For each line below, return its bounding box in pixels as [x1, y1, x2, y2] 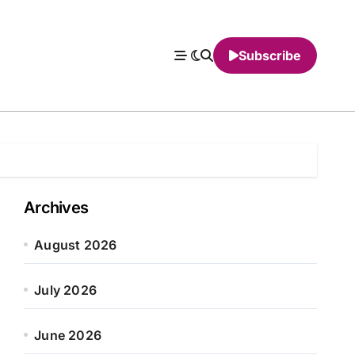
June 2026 [34, 327, 102, 343]
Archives [24, 198, 89, 217]
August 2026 [34, 237, 117, 253]
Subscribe [239, 48, 301, 63]
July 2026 [34, 282, 97, 298]
